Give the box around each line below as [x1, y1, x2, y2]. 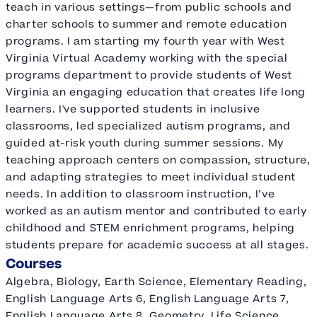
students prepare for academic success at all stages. [6, 237, 309, 253]
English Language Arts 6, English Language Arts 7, [6, 291, 289, 306]
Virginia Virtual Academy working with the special [6, 50, 288, 66]
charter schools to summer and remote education [6, 16, 287, 32]
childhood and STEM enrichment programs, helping [6, 220, 295, 236]
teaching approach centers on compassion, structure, [6, 152, 311, 168]
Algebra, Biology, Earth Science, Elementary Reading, [6, 274, 307, 289]
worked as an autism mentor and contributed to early [6, 203, 307, 219]
